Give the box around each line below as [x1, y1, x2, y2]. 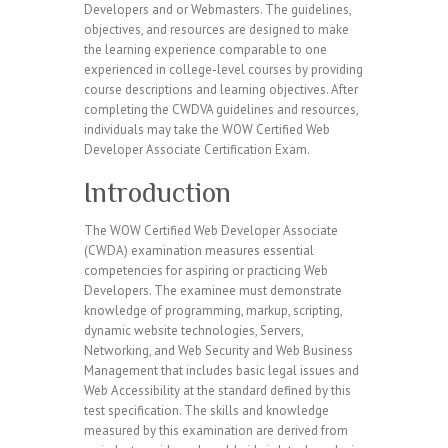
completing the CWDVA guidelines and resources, [84, 101, 358, 118]
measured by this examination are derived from [84, 422, 348, 439]
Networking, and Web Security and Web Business [84, 342, 353, 359]
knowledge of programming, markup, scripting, [84, 302, 342, 319]
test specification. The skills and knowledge [84, 402, 329, 419]
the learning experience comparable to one [84, 41, 327, 58]
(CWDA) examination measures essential [84, 242, 314, 259]
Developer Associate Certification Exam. [84, 141, 310, 158]
